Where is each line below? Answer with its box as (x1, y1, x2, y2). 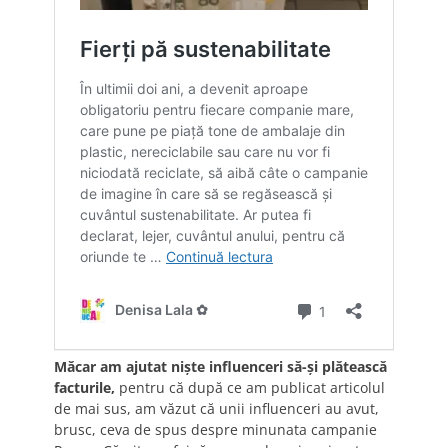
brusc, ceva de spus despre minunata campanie (54, 419, 377, 439)
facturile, (54, 377, 115, 397)
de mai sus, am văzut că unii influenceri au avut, (54, 398, 379, 418)
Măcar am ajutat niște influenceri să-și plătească (54, 356, 387, 376)
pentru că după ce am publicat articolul (115, 377, 385, 397)
